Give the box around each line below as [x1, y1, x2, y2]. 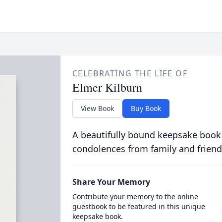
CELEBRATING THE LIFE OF [72, 68, 188, 79]
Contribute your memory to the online [72, 192, 198, 201]
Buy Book [130, 104, 161, 113]
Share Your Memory [72, 176, 150, 187]
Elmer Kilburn [72, 79, 142, 95]
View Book [80, 104, 114, 113]
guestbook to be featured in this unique [72, 202, 205, 211]
